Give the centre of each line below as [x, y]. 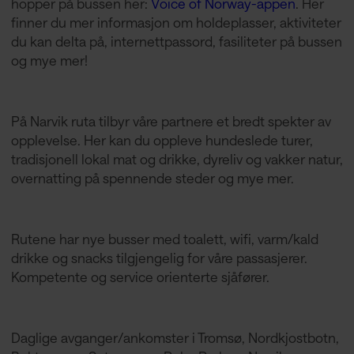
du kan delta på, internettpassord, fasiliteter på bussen [176, 41]
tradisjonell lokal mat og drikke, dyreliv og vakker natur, [177, 159]
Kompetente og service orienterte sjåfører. [140, 276]
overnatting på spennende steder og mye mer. [152, 178]
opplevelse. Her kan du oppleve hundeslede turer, [162, 140]
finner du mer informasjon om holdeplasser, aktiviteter [176, 23]
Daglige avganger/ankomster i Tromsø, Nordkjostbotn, [175, 337]
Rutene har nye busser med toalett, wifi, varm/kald [164, 238]
